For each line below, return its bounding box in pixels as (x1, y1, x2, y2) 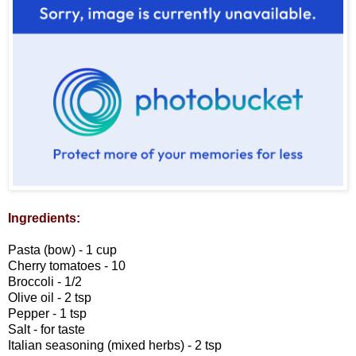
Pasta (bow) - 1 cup (8, 243, 117, 257)
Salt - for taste (8, 323, 85, 337)
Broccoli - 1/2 (8, 275, 82, 289)
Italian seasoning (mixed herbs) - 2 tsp (8, 339, 222, 353)
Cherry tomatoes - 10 (8, 259, 126, 273)
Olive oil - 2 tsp (8, 291, 91, 305)
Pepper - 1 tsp (8, 307, 87, 321)
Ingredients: (8, 211, 80, 226)
